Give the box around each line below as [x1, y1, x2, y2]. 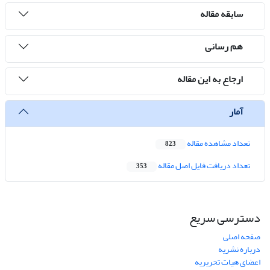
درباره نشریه [218, 241, 260, 258]
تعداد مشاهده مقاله [186, 135, 250, 152]
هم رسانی [205, 37, 243, 55]
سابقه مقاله [200, 4, 243, 23]
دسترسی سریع [189, 206, 260, 230]
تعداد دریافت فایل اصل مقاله [157, 157, 250, 174]
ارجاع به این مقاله [177, 69, 243, 88]
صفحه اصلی [223, 228, 260, 245]
